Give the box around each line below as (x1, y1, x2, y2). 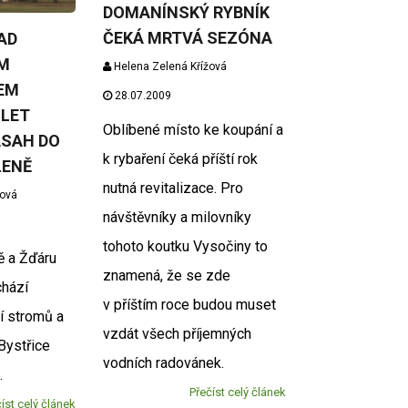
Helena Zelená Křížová (111, 59, 228, 73)
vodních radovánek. (103, 353, 225, 372)
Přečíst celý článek (189, 384, 286, 399)
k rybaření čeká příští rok (103, 149, 259, 168)
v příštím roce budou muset (103, 295, 277, 313)
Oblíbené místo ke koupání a (103, 120, 284, 138)
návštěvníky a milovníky (103, 208, 252, 226)
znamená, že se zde (103, 266, 231, 284)
